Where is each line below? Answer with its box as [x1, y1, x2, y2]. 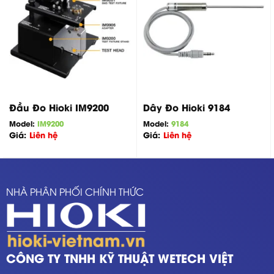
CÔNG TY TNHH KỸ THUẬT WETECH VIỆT [6, 249, 233, 267]
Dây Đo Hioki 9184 [143, 100, 230, 114]
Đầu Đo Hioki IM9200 [9, 100, 109, 114]
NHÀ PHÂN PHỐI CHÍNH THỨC [6, 184, 144, 198]
